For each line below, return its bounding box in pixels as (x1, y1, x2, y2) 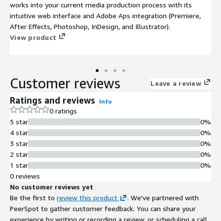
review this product (57, 193, 117, 202)
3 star (10, 139, 28, 147)
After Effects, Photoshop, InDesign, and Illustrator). (10, 22, 170, 31)
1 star (10, 160, 28, 169)
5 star (10, 117, 28, 126)
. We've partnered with (127, 193, 199, 202)
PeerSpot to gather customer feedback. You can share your (10, 204, 196, 213)
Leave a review (150, 78, 201, 87)
